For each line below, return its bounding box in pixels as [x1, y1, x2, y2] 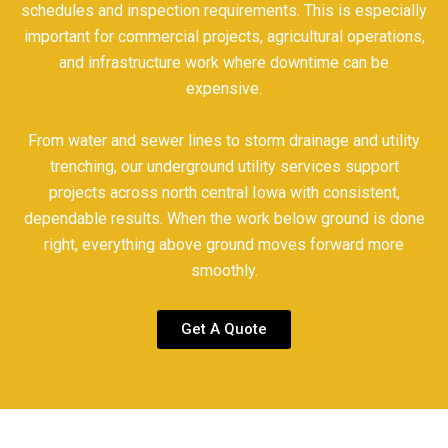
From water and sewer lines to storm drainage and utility [28, 130, 420, 150]
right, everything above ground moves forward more [44, 234, 404, 254]
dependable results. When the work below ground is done [23, 208, 425, 228]
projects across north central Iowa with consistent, [48, 182, 400, 202]
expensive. [186, 79, 262, 99]
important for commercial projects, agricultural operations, [23, 27, 425, 47]
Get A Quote [181, 319, 267, 338]
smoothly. [190, 260, 258, 280]
